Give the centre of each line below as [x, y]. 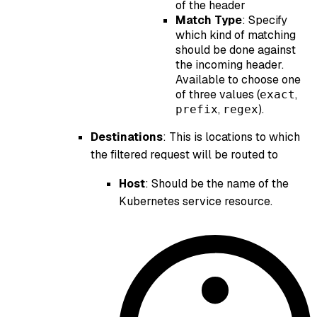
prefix [197, 109]
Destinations [127, 137]
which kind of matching [236, 35]
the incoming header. [230, 64]
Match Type [209, 20]
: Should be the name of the [217, 183]
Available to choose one [238, 79]
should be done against [236, 50]
